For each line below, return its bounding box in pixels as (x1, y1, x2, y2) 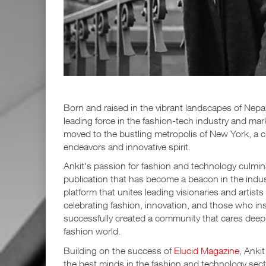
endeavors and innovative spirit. (64, 141, 191, 152)
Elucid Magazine (174, 245, 239, 256)
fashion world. (64, 226, 121, 237)
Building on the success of (64, 245, 174, 256)
